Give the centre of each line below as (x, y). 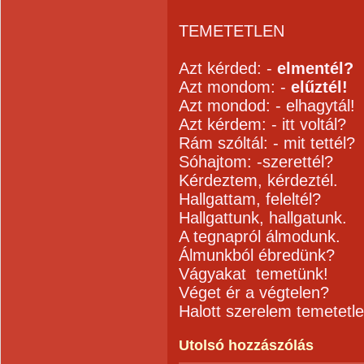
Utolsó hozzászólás (246, 345)
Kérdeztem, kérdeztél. (258, 180)
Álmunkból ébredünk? (257, 255)
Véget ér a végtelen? (254, 292)
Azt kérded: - (228, 68)
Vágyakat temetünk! (253, 274)
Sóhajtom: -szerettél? (256, 162)
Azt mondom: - (232, 87)
